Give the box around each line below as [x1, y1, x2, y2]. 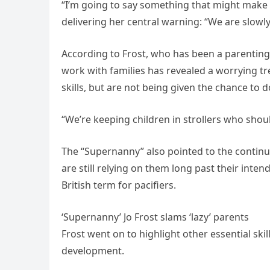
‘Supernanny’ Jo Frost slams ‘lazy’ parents [61, 210, 249, 224]
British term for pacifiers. [61, 178, 176, 192]
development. [61, 243, 124, 257]
